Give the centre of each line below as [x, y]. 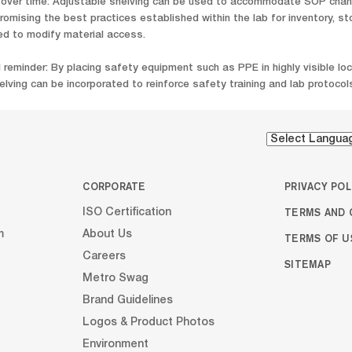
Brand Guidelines [128, 301]
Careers [104, 257]
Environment [116, 345]
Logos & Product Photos [149, 323]
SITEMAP [308, 264]
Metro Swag [116, 279]
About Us [108, 235]
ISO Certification [127, 213]
